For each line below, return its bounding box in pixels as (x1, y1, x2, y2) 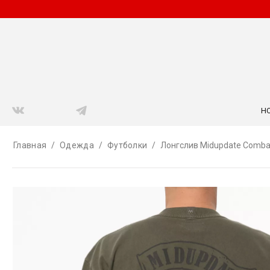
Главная (13, 140, 47, 150)
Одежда (60, 140, 94, 150)
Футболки (107, 140, 148, 150)
